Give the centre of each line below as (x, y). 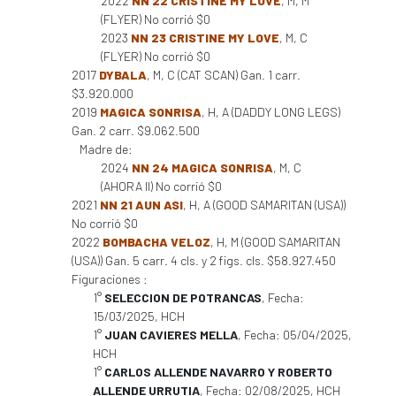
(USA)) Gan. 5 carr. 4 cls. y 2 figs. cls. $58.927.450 (204, 260)
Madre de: (106, 149)
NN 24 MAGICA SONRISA (202, 168)
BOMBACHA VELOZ (156, 242)
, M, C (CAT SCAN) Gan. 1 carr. (224, 75)
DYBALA (123, 75)
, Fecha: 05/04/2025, (295, 335)
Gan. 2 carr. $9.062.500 (136, 130)
